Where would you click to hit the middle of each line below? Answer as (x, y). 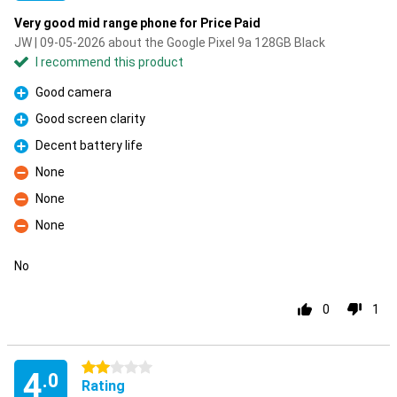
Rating (103, 386)
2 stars (102, 368)
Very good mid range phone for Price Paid (137, 23)
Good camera (74, 92)
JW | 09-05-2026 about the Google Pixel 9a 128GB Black (170, 43)
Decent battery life (89, 145)
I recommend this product (109, 62)
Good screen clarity (90, 119)
